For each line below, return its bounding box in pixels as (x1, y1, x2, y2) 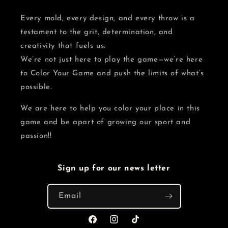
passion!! (20, 132, 52, 140)
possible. (20, 83, 52, 91)
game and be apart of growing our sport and (20, 118, 191, 126)
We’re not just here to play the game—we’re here (20, 55, 203, 64)
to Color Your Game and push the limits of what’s (20, 69, 204, 77)
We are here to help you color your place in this (20, 104, 200, 112)
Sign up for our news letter (58, 164, 170, 173)
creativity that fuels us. (20, 42, 106, 50)
